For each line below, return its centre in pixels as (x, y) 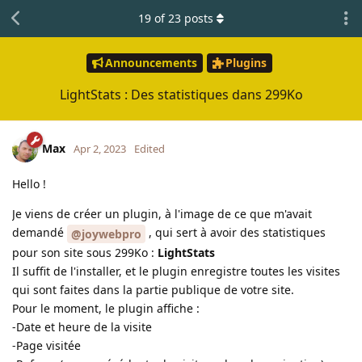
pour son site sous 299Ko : (85, 252)
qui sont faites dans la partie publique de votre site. (153, 289)
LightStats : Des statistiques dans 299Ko (181, 94)
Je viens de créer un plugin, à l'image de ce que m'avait (162, 213)
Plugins (246, 63)
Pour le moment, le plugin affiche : (106, 308)
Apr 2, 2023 (100, 148)
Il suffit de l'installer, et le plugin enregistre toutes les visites (176, 271)
